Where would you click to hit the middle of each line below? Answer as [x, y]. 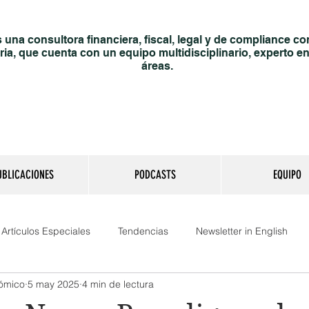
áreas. [157, 66]
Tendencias [143, 231]
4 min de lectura [118, 284]
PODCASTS [155, 175]
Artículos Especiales [46, 231]
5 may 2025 [53, 284]
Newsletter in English [242, 231]
